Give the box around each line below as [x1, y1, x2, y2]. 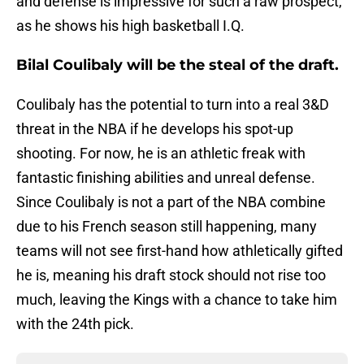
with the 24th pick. [16, 315, 134, 333]
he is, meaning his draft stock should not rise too [16, 266, 326, 284]
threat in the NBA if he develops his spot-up [16, 120, 293, 138]
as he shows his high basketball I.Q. [16, 17, 245, 35]
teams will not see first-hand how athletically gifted [16, 242, 343, 260]
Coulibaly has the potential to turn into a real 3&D [16, 96, 329, 114]
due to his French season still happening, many [16, 218, 317, 236]
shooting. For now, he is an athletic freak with [16, 145, 305, 162]
